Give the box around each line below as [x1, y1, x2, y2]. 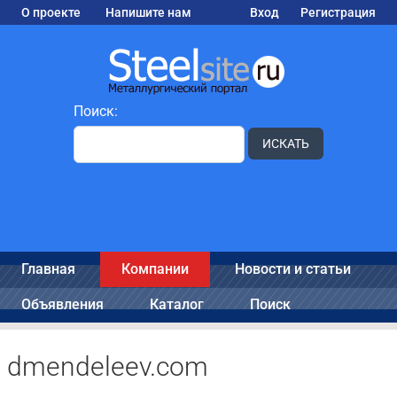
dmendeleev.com [7, 351, 208, 382]
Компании [121, 261, 189, 277]
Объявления [21, 296, 104, 313]
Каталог [150, 296, 204, 313]
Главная [21, 261, 75, 277]
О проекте [21, 5, 81, 19]
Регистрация [300, 5, 376, 19]
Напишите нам [105, 5, 191, 19]
